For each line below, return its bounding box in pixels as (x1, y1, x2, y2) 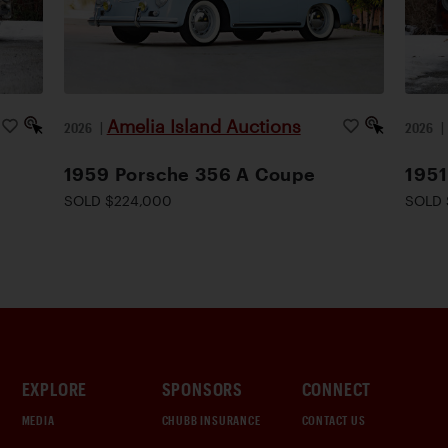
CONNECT (301, 378, 372, 400)
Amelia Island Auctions (106, 115, 301, 136)
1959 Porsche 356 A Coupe (63, 163, 316, 184)
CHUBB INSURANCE (161, 413, 261, 427)
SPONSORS (161, 378, 243, 400)
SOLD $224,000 (63, 191, 172, 209)
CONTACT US (301, 413, 366, 427)
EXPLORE (21, 378, 88, 400)
